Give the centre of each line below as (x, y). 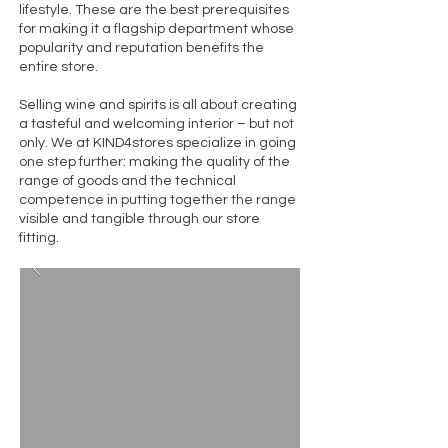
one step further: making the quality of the (154, 162)
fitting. (39, 238)
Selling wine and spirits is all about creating (158, 105)
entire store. (58, 67)
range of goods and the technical (127, 181)
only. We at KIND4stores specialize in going (157, 143)
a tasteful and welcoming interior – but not (156, 124)
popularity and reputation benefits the (141, 48)
